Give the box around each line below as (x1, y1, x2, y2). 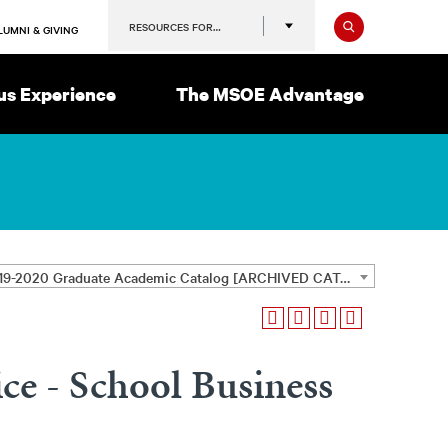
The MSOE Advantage (175, 81, 364, 106)
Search (362, 11, 411, 33)
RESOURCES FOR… (128, 19, 221, 34)
